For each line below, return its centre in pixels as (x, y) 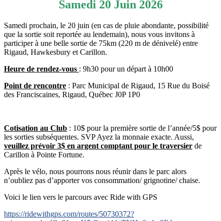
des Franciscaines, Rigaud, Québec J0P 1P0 (72, 94)
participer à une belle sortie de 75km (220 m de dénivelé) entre (101, 43)
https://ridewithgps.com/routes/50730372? (69, 214)
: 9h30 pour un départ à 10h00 (126, 69)
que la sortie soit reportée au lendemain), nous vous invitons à (99, 34)
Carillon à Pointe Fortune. (44, 154)
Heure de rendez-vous (41, 69)
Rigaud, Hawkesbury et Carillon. (55, 52)
